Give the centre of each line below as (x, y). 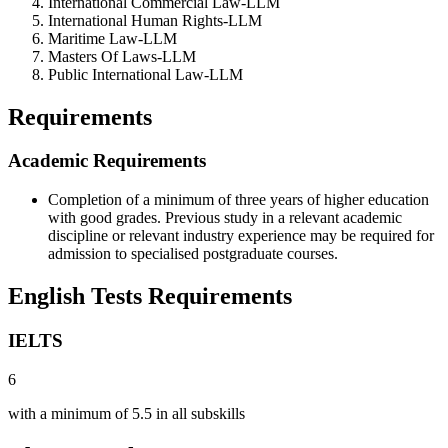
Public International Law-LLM (145, 74)
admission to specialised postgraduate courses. (193, 254)
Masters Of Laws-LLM (122, 56)
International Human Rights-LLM (155, 20)
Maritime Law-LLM (112, 38)
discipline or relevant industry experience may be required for (241, 236)
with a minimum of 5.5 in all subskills (126, 413)
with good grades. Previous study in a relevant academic (225, 218)
